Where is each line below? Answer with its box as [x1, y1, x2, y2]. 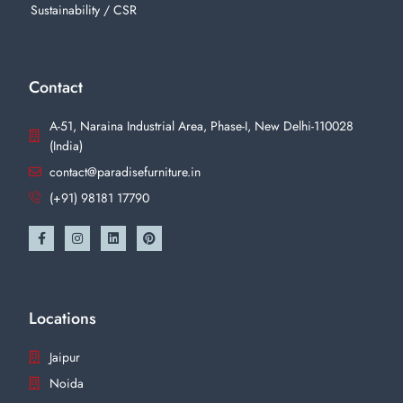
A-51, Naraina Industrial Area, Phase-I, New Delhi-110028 [49, 116, 354, 135]
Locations [29, 306, 96, 330]
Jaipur [49, 347, 80, 366]
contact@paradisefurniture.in [49, 162, 201, 181]
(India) [49, 136, 83, 155]
